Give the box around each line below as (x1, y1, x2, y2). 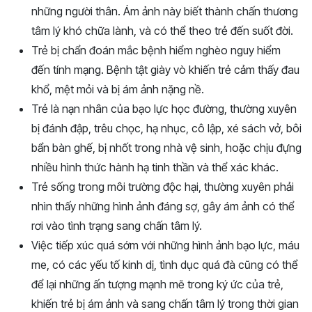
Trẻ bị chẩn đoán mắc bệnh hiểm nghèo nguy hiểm (31, 42, 281, 57)
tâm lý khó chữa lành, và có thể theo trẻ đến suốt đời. (31, 23, 293, 38)
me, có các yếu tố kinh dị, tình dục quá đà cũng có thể (31, 257, 298, 272)
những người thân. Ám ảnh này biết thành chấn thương (31, 3, 298, 18)
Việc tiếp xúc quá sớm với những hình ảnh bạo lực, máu (31, 237, 299, 252)
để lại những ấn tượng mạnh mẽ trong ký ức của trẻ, (31, 276, 283, 291)
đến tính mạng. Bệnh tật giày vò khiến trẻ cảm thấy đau (31, 62, 299, 77)
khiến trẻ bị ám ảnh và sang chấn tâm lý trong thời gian (31, 296, 299, 311)
